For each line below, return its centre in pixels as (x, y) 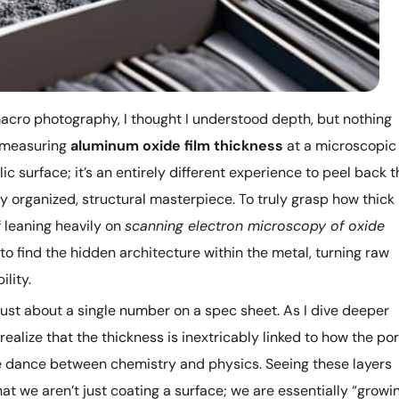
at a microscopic (340, 146)
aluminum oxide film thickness (177, 146)
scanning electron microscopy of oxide (255, 226)
